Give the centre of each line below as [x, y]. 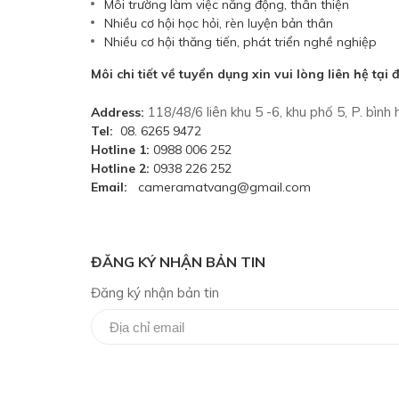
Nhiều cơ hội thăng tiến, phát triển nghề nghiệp [240, 42]
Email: [109, 187]
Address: [119, 112]
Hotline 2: [120, 168]
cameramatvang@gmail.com [219, 187]
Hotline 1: [120, 150]
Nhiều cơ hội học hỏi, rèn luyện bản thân [219, 23]
